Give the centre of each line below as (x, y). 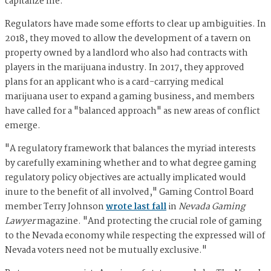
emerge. (23, 126)
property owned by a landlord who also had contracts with (126, 53)
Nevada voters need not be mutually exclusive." (106, 250)
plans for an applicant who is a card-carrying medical (114, 82)
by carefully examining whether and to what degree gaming (131, 163)
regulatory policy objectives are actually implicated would (126, 178)
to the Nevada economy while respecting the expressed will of (135, 236)
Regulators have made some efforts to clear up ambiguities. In (135, 24)
